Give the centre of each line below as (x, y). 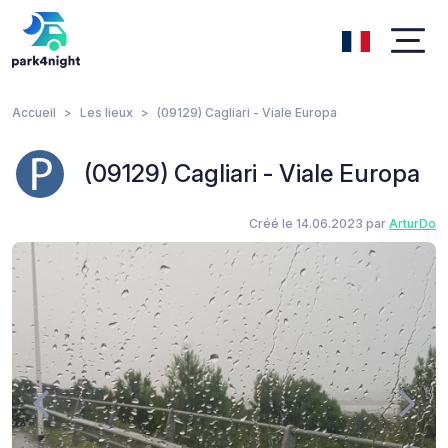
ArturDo (412, 223)
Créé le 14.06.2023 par (319, 223)
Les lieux (106, 112)
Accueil (34, 112)
